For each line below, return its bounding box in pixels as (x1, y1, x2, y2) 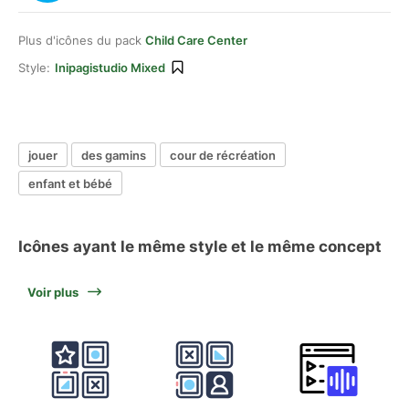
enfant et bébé (28, 175, 112, 191)
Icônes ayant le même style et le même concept (18, 237, 382, 256)
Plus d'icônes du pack (18, 33, 145, 47)
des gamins (81, 147, 146, 163)
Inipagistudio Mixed (55, 60, 165, 75)
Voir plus (27, 285, 79, 299)
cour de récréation (170, 147, 276, 163)
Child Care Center (145, 33, 247, 47)
